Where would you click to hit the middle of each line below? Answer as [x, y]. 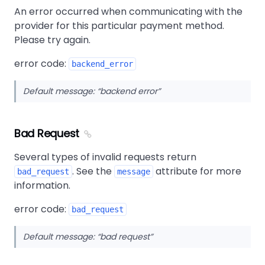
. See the [93, 171]
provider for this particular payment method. [119, 26]
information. [42, 185]
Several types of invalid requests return [105, 157]
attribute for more [197, 171]
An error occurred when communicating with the [128, 12]
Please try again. [52, 40]
